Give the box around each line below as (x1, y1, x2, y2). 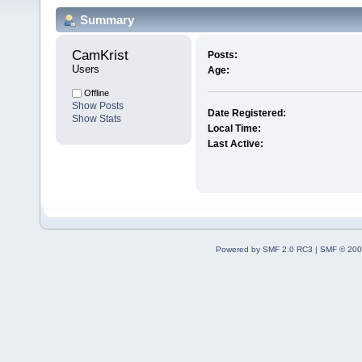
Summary (80, 12, 134, 27)
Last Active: (207, 138, 263, 150)
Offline (82, 88, 109, 99)
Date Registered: (207, 107, 286, 120)
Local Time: (207, 123, 261, 135)
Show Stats (72, 113, 121, 125)
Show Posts (72, 100, 124, 112)
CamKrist (72, 48, 133, 64)
